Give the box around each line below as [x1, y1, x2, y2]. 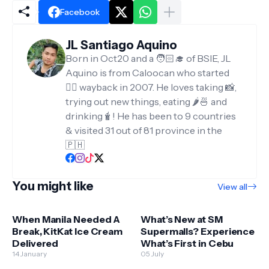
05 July [141, 249, 164, 259]
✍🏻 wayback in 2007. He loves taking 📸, [65, 81, 237, 94]
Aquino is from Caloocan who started [65, 67, 229, 79]
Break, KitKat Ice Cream [12, 225, 123, 238]
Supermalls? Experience [141, 225, 255, 238]
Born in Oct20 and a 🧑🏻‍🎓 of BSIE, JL [65, 52, 231, 65]
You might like [12, 179, 94, 194]
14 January [12, 249, 47, 259]
